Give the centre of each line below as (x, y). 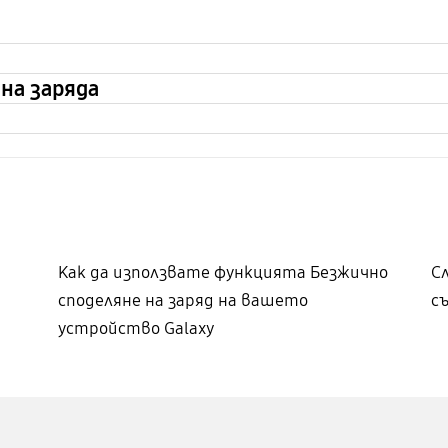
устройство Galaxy (136, 329)
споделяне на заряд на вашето (182, 301)
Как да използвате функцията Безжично (222, 273)
